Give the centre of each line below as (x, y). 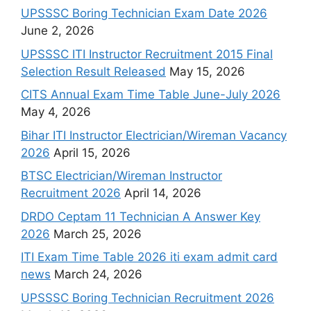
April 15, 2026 (92, 152)
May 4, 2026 (56, 112)
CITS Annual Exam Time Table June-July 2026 (151, 95)
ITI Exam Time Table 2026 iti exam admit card (149, 257)
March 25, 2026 (98, 234)
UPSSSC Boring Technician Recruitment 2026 (148, 297)
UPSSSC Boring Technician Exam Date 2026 (144, 14)
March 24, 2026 (98, 275)
